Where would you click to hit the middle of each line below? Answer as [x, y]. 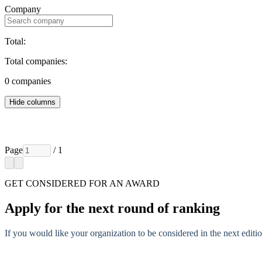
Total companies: [36, 61]
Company [23, 9]
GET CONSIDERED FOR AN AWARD [82, 183]
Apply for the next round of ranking [112, 208]
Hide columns [32, 102]
